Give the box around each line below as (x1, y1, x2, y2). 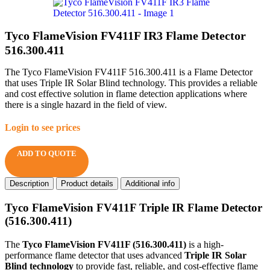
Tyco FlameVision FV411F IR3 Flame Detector (5, 29, 246, 43)
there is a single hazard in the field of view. (5, 99, 167, 110)
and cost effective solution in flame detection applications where (5, 89, 247, 99)
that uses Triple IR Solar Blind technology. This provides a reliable (5, 78, 257, 89)
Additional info (125, 179, 175, 189)
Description (10, 179, 49, 189)
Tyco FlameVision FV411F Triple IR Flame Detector (5, 201, 262, 215)
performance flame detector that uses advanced (5, 250, 184, 260)
